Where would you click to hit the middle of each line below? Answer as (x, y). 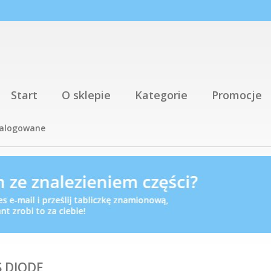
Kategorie (161, 95)
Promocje (237, 95)
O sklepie (86, 95)
